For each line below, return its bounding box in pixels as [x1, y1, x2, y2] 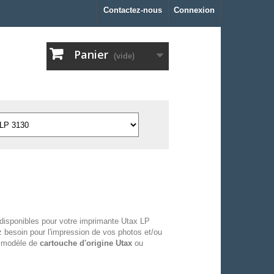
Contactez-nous [103, 6, 162, 15]
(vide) [114, 51, 135, 61]
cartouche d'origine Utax [39, 239, 132, 248]
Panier [74, 47, 108, 62]
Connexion [174, 6, 215, 15]
